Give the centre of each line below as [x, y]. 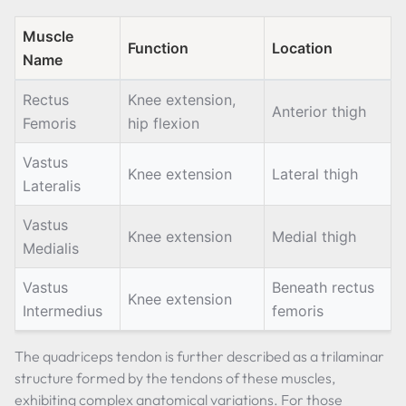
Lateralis [52, 186]
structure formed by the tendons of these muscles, [175, 378]
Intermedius [63, 311]
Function [158, 48]
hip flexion [164, 123]
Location [302, 48]
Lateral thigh [315, 174]
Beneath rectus [323, 287]
